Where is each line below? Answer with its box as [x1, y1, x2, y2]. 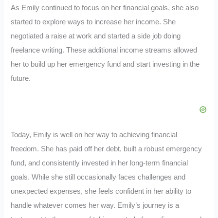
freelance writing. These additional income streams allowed [11, 46, 198, 54]
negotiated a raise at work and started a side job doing [11, 32, 181, 40]
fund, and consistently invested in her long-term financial [11, 159, 188, 167]
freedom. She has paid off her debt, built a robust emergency [11, 145, 202, 153]
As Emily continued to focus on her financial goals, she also [11, 4, 199, 12]
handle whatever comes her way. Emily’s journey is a [11, 201, 180, 210]
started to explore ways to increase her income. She [11, 18, 176, 26]
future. [11, 74, 31, 83]
